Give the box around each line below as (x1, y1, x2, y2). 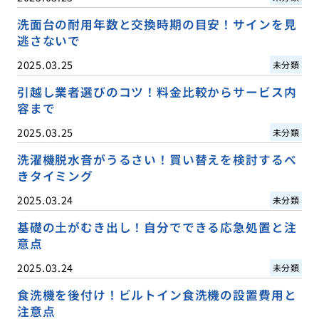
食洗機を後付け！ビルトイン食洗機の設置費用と (16, 286, 297, 304)
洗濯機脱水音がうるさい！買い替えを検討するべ (16, 150, 297, 168)
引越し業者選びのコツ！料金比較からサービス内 (16, 83, 297, 100)
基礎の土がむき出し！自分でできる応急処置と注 (16, 219, 297, 236)
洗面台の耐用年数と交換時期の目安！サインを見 (16, 15, 297, 33)
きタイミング (16, 167, 93, 184)
